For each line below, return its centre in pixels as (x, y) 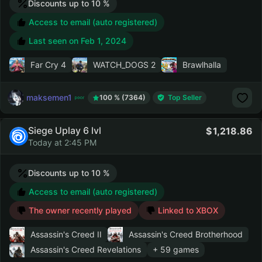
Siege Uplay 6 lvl (65, 130)
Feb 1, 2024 (104, 41)
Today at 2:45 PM (62, 142)
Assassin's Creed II (66, 234)
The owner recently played (79, 210)
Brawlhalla (202, 65)
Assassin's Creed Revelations (86, 249)
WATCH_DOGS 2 (124, 65)
